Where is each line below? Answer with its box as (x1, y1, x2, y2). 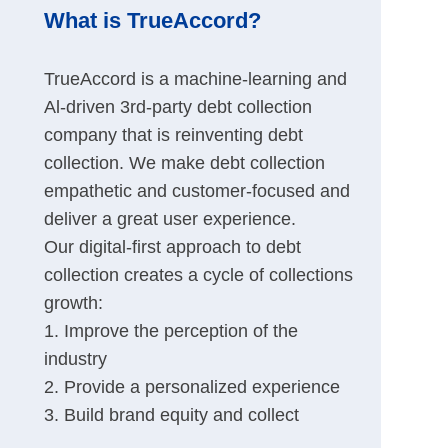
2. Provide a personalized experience (43, 377, 340, 398)
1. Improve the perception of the (43, 321, 298, 342)
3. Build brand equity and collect (43, 405, 299, 426)
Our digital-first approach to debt (43, 237, 301, 258)
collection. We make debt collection (43, 153, 325, 174)
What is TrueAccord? (43, 8, 261, 34)
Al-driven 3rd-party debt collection (43, 97, 312, 118)
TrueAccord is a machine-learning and (43, 69, 347, 90)
